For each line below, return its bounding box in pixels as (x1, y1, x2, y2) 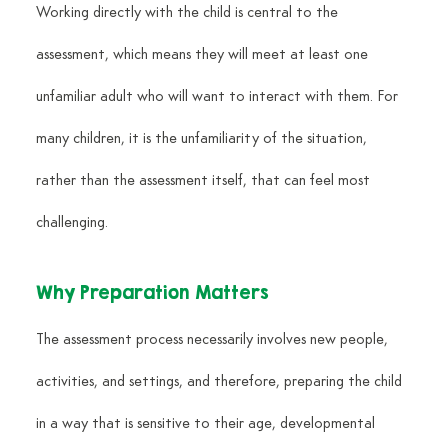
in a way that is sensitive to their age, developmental (35, 415, 379, 432)
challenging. (35, 214, 108, 231)
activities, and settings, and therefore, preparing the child (35, 373, 406, 390)
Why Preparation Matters (35, 281, 268, 303)
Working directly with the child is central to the (35, 4, 342, 21)
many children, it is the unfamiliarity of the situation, (35, 130, 371, 147)
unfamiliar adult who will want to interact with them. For (35, 88, 402, 105)
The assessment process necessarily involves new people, (35, 331, 392, 348)
